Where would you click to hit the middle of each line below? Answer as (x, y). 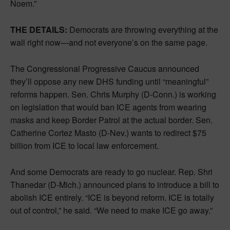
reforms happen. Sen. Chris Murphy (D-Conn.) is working (113, 94)
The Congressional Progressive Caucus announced (105, 69)
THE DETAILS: (39, 30)
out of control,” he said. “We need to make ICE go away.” (111, 210)
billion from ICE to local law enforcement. (84, 146)
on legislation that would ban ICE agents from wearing (108, 107)
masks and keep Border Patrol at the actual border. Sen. (111, 120)
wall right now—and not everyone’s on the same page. (109, 43)
